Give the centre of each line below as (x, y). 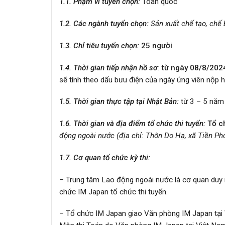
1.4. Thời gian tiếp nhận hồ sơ (108, 68)
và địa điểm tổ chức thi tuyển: (156, 124)
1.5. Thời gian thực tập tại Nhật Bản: (119, 102)
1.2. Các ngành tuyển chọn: (105, 24)
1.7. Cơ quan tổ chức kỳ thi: (105, 157)
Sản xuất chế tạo (178, 24)
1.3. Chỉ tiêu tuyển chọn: (99, 45)
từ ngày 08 (180, 68)
